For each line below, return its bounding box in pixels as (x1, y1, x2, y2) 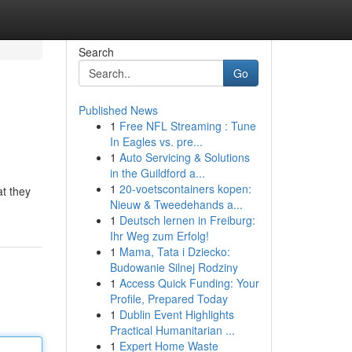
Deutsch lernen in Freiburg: (119, 212, 255, 228)
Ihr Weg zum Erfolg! (109, 228, 209, 244)
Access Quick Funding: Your (119, 275, 259, 291)
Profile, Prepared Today (109, 291, 228, 306)
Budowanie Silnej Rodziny (109, 259, 238, 275)
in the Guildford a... (109, 165, 205, 181)
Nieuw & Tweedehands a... (109, 196, 243, 212)
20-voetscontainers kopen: (119, 181, 251, 196)
